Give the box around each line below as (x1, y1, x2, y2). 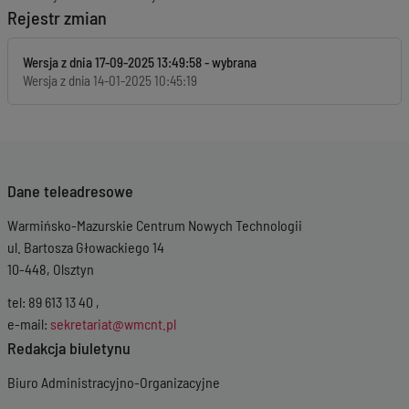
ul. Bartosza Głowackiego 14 (7, 238, 164, 256)
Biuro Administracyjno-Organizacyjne (7, 373, 220, 391)
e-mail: (7, 315, 50, 332)
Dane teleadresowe (7, 181, 133, 201)
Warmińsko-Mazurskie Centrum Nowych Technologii (7, 216, 302, 234)
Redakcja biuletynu (7, 338, 131, 358)
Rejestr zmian (7, 6, 107, 28)
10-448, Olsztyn (7, 260, 94, 278)
